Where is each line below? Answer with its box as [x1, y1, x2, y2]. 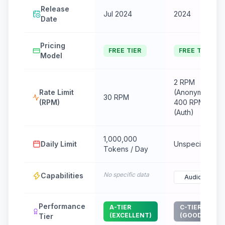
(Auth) [174, 108, 194, 117]
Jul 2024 [103, 10, 132, 18]
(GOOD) [180, 211, 204, 219]
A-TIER [109, 203, 131, 211]
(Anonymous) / [174, 88, 222, 96]
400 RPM [174, 98, 204, 106]
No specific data [103, 171, 149, 178]
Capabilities [41, 171, 83, 180]
